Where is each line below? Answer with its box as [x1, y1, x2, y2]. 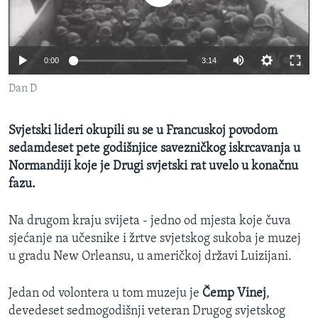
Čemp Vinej [202, 287, 266, 301]
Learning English [13, 70, 97, 83]
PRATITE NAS [13, 109, 66, 119]
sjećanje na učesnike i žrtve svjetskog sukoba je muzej [9, 232, 301, 246]
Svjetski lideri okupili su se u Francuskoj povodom [9, 124, 278, 138]
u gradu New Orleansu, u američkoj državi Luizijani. [9, 250, 292, 264]
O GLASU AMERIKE [13, 32, 109, 45]
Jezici [24, 174, 53, 188]
